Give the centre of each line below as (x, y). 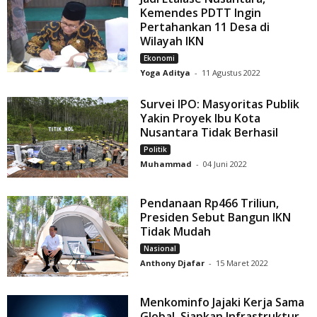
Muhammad (166, 164)
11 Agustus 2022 (231, 73)
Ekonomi (160, 58)
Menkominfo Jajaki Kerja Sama (223, 302)
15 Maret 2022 (242, 263)
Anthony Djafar (173, 263)
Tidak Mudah (176, 232)
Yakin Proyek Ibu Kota (201, 119)
